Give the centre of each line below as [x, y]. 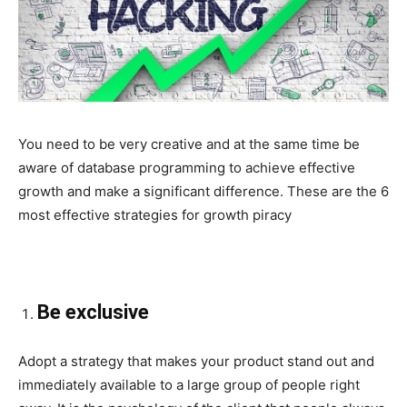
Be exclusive [93, 313]
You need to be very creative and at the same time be [189, 144]
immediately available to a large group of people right [189, 385]
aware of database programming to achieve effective [187, 168]
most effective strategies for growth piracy [155, 215]
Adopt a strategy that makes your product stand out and [196, 362]
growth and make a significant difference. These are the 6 [203, 192]
